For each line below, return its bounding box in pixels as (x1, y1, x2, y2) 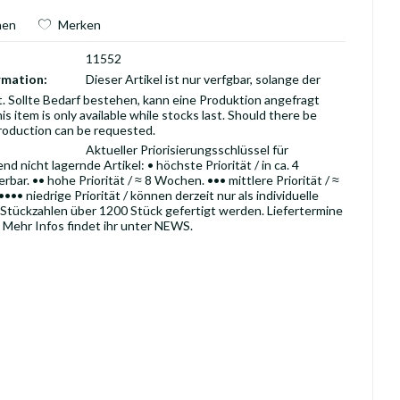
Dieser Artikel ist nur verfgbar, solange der (86, 71, 321, 87)
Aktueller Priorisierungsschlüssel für (86, 142, 289, 157)
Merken (57, 17, 101, 32)
